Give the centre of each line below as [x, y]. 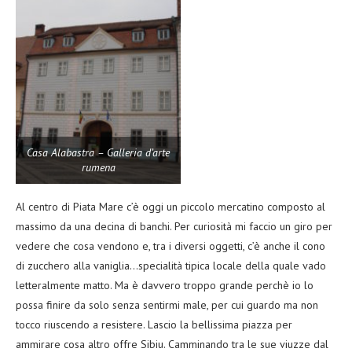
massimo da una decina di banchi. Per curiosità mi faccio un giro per [174, 227]
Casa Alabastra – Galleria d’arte [98, 153]
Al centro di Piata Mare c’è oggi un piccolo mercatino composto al [170, 207]
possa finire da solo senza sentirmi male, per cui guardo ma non [167, 305]
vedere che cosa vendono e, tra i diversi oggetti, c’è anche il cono [170, 246]
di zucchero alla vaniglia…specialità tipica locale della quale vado [171, 266]
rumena [98, 168]
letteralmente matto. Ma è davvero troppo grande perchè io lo [165, 286]
